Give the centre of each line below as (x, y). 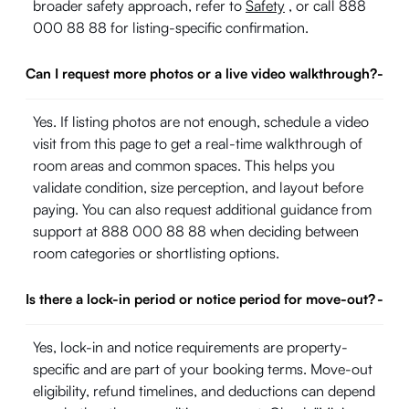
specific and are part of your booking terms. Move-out (203, 369)
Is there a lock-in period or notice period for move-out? (200, 299)
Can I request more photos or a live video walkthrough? (201, 73)
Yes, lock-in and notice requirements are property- (190, 347)
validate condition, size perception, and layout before (198, 187)
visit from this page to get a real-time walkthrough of (198, 143)
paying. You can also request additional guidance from (202, 209)
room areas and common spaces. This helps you (184, 165)
